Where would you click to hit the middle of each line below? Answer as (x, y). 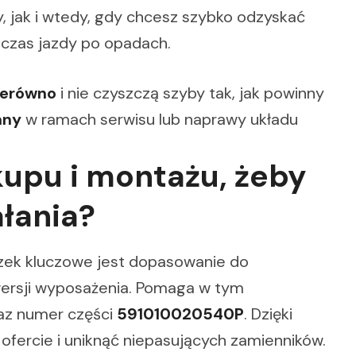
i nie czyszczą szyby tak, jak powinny (190, 93)
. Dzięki (268, 313)
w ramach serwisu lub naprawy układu (160, 119)
